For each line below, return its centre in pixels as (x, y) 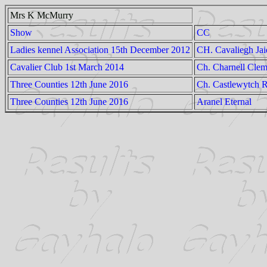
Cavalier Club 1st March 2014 (67, 67)
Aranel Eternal (224, 102)
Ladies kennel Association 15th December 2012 (100, 50)
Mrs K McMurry (42, 15)
